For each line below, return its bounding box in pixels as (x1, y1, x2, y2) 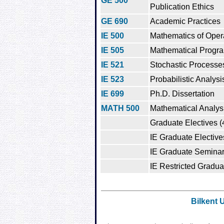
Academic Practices (150, 16, 220, 25)
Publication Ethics (150, 2, 214, 11)
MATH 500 (101, 103, 139, 112)
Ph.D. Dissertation (150, 89, 214, 98)
